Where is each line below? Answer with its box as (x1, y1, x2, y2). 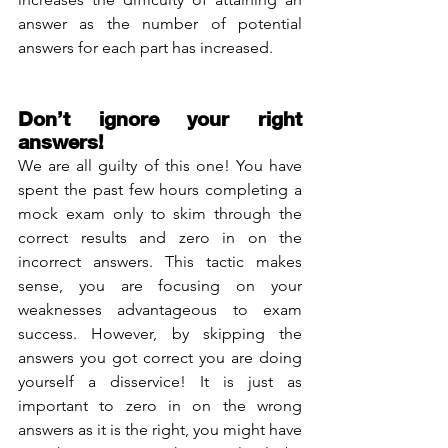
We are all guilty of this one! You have (18, 155, 302, 175)
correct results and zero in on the (18, 227, 302, 247)
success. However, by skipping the (18, 323, 302, 343)
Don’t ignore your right (18, 105, 302, 130)
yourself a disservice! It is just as (18, 371, 302, 391)
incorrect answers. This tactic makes (18, 251, 302, 271)
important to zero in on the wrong (18, 395, 302, 415)
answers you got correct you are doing (18, 347, 302, 367)
